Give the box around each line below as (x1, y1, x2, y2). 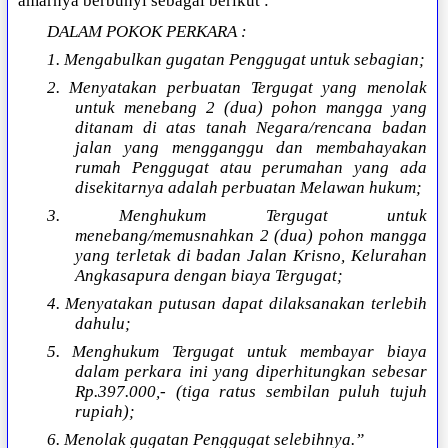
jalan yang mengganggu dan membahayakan (74, 138, 427, 158)
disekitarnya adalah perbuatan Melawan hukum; (74, 178, 422, 198)
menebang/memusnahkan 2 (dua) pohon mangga (74, 226, 427, 246)
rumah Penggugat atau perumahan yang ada (74, 158, 427, 178)
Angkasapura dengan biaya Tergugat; (74, 266, 343, 286)
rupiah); (74, 402, 135, 422)
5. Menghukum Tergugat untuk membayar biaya (46, 342, 427, 362)
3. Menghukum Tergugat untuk (46, 206, 427, 226)
